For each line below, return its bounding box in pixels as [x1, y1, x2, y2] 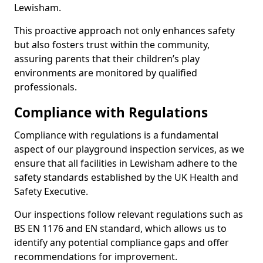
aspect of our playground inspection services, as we [14, 143, 244, 156]
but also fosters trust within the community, [14, 38, 210, 51]
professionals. [14, 80, 77, 93]
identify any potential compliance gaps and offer [14, 236, 229, 249]
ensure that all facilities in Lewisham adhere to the [14, 157, 237, 170]
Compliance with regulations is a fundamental [14, 129, 218, 141]
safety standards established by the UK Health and [14, 171, 238, 184]
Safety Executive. [14, 185, 88, 198]
